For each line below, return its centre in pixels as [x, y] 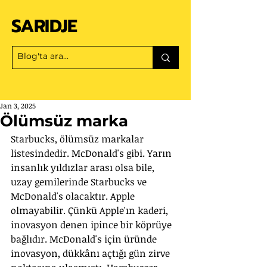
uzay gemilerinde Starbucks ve [80, 182]
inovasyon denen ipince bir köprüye [92, 225]
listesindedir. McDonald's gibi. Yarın [92, 153]
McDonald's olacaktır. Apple [74, 196]
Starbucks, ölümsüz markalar [78, 139]
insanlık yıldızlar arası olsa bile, [84, 167]
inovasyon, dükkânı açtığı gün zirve [91, 253]
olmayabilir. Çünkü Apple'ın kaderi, [91, 210]
